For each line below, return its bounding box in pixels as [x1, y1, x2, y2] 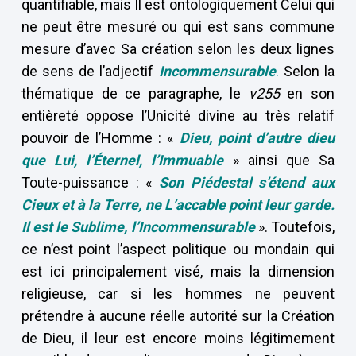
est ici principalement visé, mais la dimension [21, 263, 335, 280]
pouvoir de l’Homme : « [21, 130, 180, 146]
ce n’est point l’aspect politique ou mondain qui [21, 241, 335, 257]
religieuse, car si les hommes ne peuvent [21, 285, 335, 302]
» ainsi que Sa [223, 152, 335, 168]
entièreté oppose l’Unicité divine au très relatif [21, 107, 335, 124]
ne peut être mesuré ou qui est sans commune [21, 18, 335, 35]
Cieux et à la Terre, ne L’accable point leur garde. [21, 196, 335, 213]
